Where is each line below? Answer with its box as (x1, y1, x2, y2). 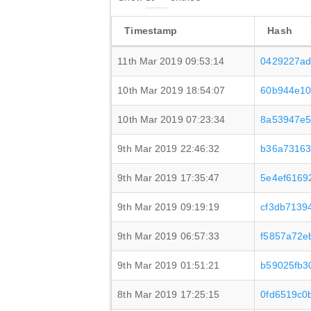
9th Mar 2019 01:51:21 (117, 260, 220, 271)
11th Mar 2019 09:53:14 (117, 56, 225, 67)
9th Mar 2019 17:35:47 (117, 172, 220, 183)
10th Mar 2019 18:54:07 (117, 85, 226, 96)
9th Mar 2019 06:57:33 (117, 230, 220, 242)
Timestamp (124, 25, 178, 36)
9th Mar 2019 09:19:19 (117, 201, 220, 212)
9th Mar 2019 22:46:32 (117, 143, 220, 154)
